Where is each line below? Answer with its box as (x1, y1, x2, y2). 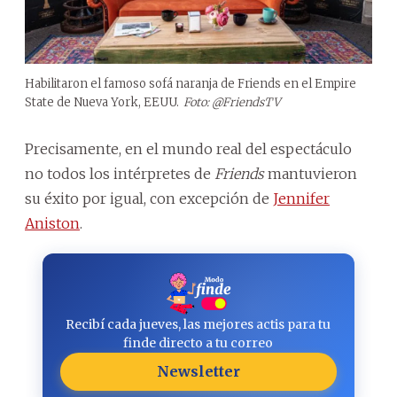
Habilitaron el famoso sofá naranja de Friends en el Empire (25, 75, 356, 91)
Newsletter (156, 362, 240, 380)
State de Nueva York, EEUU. (25, 94, 179, 110)
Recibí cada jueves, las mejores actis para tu (66, 315, 331, 332)
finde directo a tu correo (123, 334, 274, 351)
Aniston (25, 214, 80, 232)
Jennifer (273, 189, 330, 207)
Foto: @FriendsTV (183, 94, 280, 110)
